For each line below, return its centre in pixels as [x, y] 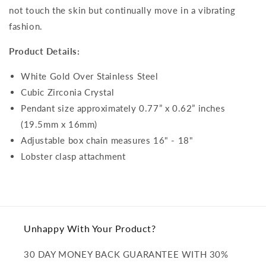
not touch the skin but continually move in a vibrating [122, 10]
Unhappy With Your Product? [90, 228]
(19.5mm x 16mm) [59, 124]
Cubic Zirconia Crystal [68, 92]
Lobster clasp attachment [73, 156]
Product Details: [45, 51]
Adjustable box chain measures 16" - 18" [107, 140]
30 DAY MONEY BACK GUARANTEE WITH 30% [126, 254]
